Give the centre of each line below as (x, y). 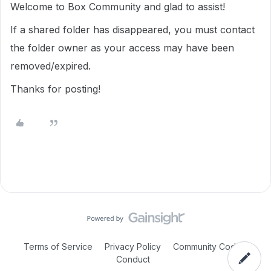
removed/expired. (52, 66)
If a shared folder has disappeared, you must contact (132, 30)
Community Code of (213, 247)
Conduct (133, 259)
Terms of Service (58, 247)
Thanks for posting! (57, 89)
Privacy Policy (133, 247)
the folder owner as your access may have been (122, 48)
